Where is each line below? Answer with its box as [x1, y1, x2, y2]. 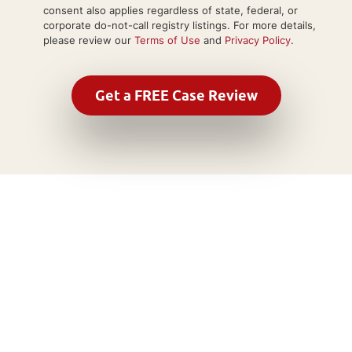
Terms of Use [134, 33, 200, 46]
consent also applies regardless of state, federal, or [43, 3, 298, 16]
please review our [43, 33, 134, 46]
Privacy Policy [225, 33, 291, 46]
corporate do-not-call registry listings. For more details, [43, 18, 316, 31]
